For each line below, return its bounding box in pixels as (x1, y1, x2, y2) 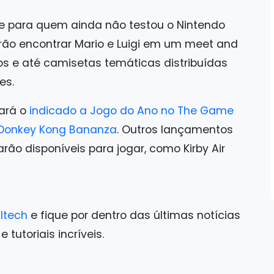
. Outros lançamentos (117, 122, 233, 137)
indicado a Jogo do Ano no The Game (29, 103, 234, 118)
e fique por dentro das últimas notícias (28, 208, 240, 223)
